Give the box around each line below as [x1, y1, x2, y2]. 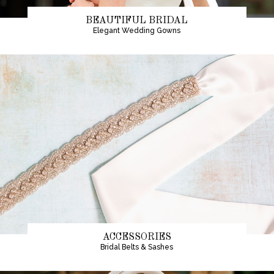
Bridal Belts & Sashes [100, 242, 174, 251]
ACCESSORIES [102, 232, 171, 242]
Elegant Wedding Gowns [93, 26, 181, 35]
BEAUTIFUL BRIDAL [86, 15, 188, 26]
